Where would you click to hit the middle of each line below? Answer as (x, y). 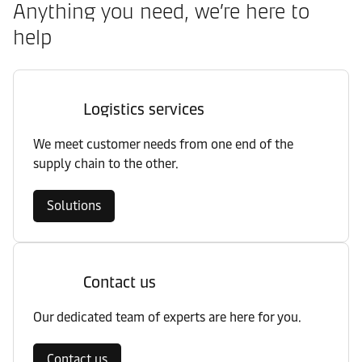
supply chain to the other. (106, 164)
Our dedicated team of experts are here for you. (167, 317)
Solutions (74, 206)
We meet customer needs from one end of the (163, 144)
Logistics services (144, 109)
